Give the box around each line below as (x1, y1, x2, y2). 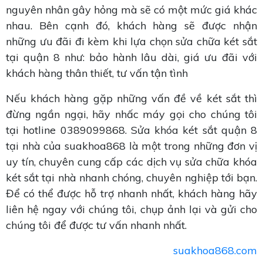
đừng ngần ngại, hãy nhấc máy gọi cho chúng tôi (6, 107, 257, 122)
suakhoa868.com (173, 244, 257, 258)
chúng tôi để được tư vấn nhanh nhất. (6, 218, 187, 232)
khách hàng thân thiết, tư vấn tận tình (6, 66, 188, 80)
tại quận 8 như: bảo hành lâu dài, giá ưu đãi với (6, 50, 257, 65)
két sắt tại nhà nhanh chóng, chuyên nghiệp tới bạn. (6, 171, 257, 185)
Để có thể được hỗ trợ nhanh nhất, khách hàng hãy (6, 187, 257, 201)
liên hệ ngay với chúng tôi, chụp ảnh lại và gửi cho (6, 203, 257, 217)
